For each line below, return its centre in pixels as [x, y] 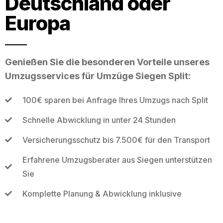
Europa [38, 23]
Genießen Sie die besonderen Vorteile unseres [107, 62]
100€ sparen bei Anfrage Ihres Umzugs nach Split [115, 100]
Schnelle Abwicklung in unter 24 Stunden [99, 120]
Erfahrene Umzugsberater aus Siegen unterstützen [117, 160]
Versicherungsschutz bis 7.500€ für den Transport [116, 140]
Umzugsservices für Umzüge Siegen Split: [98, 76]
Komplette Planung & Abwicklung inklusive [102, 193]
